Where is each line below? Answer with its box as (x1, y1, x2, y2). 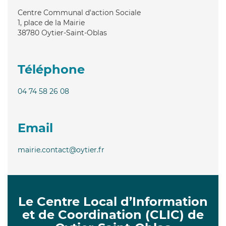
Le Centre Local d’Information (18, 194, 208, 209)
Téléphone (18, 62, 85, 77)
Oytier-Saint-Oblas (41, 28, 107, 37)
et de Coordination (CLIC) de (22, 207, 204, 222)
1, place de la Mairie (18, 18, 85, 27)
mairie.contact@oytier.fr (18, 145, 104, 154)
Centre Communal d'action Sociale (18, 8, 141, 17)
